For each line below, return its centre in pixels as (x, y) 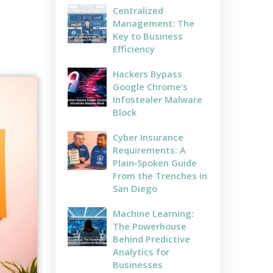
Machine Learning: (153, 213)
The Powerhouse (150, 226)
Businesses (138, 264)
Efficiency (134, 48)
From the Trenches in (160, 175)
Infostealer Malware (158, 99)
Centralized (138, 10)
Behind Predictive (151, 239)
